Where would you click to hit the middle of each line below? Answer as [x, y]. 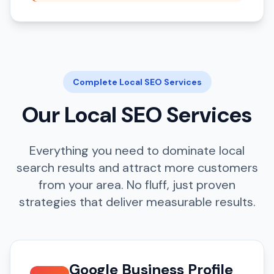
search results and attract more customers [137, 168]
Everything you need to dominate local [137, 150]
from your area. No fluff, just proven [137, 185]
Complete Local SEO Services [137, 82]
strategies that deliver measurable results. [137, 202]
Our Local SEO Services [137, 115]
